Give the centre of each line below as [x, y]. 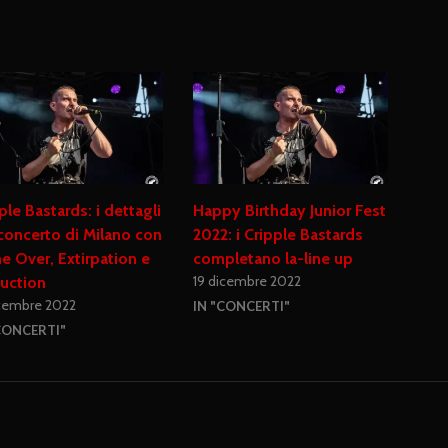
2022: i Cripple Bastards [278, 234]
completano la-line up [273, 258]
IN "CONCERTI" [242, 305]
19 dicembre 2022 [247, 280]
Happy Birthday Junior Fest [290, 210]
